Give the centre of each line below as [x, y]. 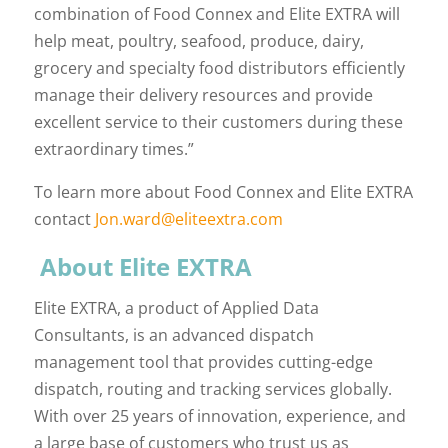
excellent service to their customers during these [218, 121]
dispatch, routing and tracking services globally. [212, 388]
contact [64, 218]
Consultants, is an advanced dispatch [173, 334]
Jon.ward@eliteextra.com [188, 218]
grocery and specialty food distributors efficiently [219, 67]
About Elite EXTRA [145, 266]
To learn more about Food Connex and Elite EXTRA [223, 191]
